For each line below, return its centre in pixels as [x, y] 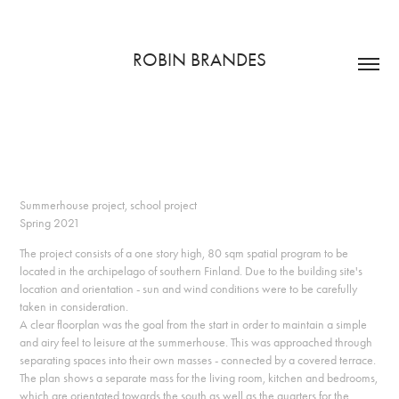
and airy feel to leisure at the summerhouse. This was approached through [196, 342]
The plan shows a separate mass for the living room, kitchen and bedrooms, [199, 378]
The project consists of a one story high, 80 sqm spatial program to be [184, 253]
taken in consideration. [76, 307]
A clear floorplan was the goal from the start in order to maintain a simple [194, 325]
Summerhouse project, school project [109, 205]
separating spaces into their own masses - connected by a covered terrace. [198, 360]
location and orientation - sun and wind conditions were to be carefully [189, 289]
